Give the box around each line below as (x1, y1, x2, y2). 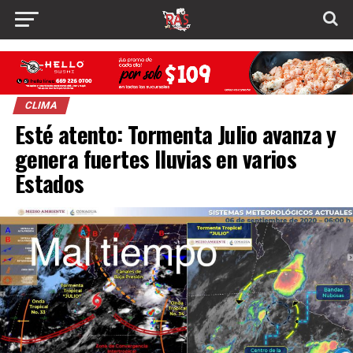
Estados (14, 166, 84, 200)
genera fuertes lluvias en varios (14, 142, 297, 176)
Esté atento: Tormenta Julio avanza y (14, 117, 336, 151)
